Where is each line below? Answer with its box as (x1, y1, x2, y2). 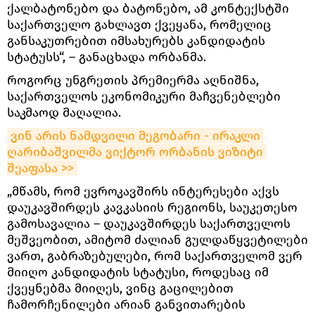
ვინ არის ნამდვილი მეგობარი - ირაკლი (11, 127, 260, 143)
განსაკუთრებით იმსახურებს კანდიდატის (7, 32, 265, 49)
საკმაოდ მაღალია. (7, 104, 121, 120)
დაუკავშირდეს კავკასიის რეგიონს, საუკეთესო (7, 199, 297, 215)
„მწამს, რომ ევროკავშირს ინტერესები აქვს (7, 183, 279, 199)
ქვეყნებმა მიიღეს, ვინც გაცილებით (7, 280, 233, 296)
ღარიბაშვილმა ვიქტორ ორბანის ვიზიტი (7, 143, 263, 160)
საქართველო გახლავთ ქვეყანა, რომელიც (7, 16, 271, 32)
